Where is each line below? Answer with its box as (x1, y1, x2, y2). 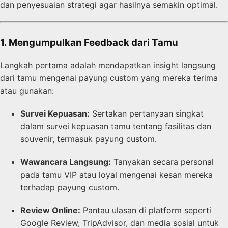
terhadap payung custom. (20, 182, 119, 193)
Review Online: (20, 205, 80, 216)
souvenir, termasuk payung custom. (20, 134, 157, 145)
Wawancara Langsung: (20, 157, 111, 167)
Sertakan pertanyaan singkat (90, 108, 204, 119)
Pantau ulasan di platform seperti (80, 205, 211, 216)
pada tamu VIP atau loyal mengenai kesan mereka (20, 169, 213, 180)
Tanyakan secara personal (111, 157, 214, 167)
